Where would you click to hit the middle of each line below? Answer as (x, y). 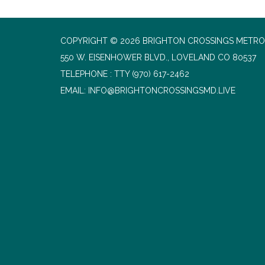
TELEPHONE (84, 74)
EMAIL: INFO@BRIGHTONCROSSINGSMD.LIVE (148, 91)
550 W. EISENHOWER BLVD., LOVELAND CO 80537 (158, 57)
